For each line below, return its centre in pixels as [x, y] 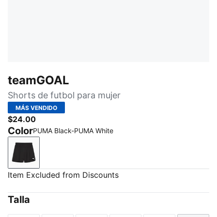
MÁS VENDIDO [36, 108]
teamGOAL [39, 80]
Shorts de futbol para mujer [64, 95]
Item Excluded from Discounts [63, 175]
